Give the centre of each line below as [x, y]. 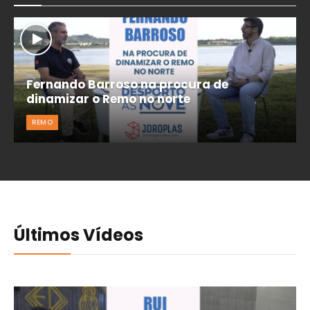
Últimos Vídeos [79, 235]
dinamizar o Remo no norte [108, 99]
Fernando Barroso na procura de [127, 84]
